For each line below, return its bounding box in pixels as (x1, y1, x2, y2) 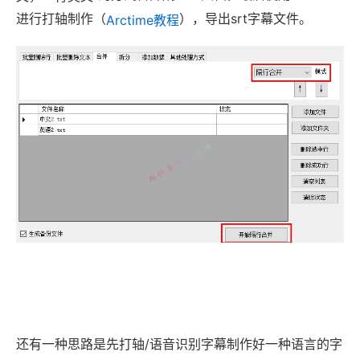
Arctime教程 (106, 12, 179, 29)
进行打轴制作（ (16, 10, 106, 27)
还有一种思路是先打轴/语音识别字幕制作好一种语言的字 (16, 336, 342, 353)
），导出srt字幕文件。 (179, 10, 312, 27)
